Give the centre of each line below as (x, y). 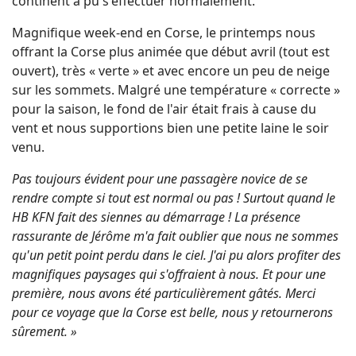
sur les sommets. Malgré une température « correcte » (176, 89)
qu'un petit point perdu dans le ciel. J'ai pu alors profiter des (176, 255)
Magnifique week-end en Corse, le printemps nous (164, 32)
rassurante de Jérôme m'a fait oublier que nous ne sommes (175, 236)
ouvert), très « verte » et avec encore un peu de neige (171, 70)
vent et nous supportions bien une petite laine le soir (170, 128)
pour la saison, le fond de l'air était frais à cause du (164, 108)
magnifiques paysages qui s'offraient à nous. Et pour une (169, 274)
